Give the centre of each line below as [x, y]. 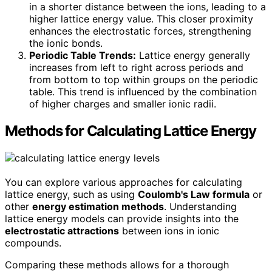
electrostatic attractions [62, 231]
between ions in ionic [169, 231]
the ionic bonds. [66, 43]
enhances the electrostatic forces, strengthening [140, 31]
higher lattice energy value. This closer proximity [141, 19]
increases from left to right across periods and [136, 68]
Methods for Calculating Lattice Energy [131, 131]
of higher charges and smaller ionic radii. [123, 104]
